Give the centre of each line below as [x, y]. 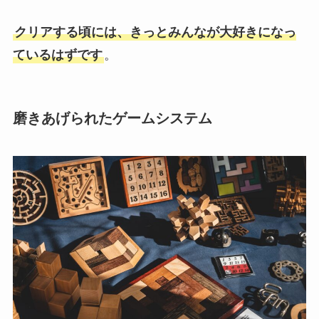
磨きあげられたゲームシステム [112, 118]
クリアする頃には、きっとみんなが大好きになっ [155, 32]
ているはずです [57, 55]
